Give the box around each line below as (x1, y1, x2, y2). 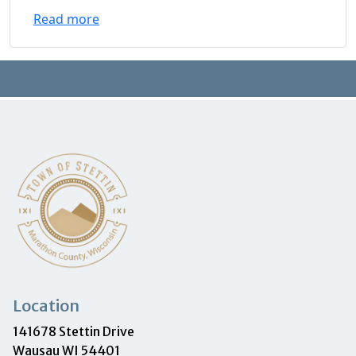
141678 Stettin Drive (13, 323, 134, 339)
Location (13, 295, 79, 315)
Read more (33, 10, 99, 29)
